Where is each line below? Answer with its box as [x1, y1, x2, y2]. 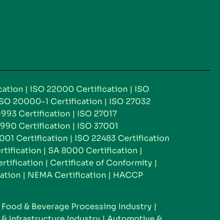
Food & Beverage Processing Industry [1, 201, 152, 212]
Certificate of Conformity [50, 157, 152, 168]
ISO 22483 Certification [75, 133, 169, 143]
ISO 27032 [109, 96, 151, 107]
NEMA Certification [27, 169, 106, 180]
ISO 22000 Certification [30, 83, 128, 94]
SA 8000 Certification [48, 145, 137, 156]
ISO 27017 [77, 108, 117, 119]
